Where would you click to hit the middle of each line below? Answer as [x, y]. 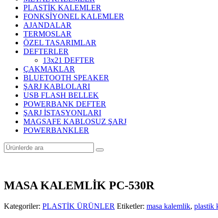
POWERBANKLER [56, 130]
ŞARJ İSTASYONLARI [62, 113]
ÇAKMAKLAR [49, 69]
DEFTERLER [46, 51]
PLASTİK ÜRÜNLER [79, 206]
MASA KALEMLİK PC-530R [79, 185]
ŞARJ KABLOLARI [57, 86]
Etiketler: [132, 206]
